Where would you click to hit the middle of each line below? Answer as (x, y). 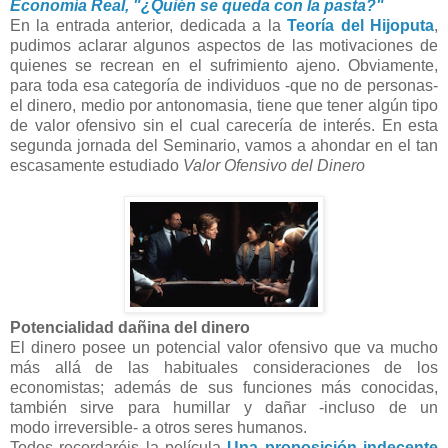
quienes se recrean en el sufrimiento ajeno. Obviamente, (224, 65)
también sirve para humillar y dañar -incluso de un (224, 407)
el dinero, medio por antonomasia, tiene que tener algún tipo (224, 105)
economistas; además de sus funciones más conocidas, (224, 387)
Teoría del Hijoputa (361, 25)
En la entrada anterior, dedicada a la (149, 25)
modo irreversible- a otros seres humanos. (158, 427)
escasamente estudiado (96, 165)
